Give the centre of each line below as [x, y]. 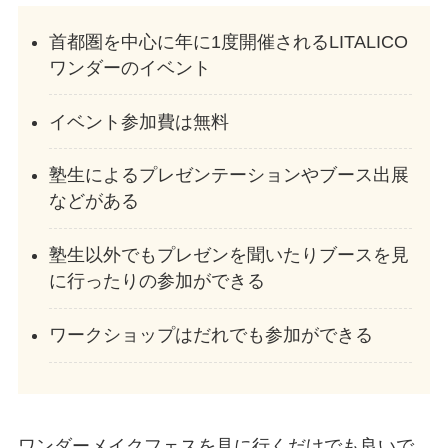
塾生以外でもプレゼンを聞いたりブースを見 [229, 255]
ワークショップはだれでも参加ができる [211, 335]
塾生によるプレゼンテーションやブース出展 [229, 175]
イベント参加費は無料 [139, 121]
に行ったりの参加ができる [157, 281]
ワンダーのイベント [130, 67]
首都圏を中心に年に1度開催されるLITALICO [229, 41]
